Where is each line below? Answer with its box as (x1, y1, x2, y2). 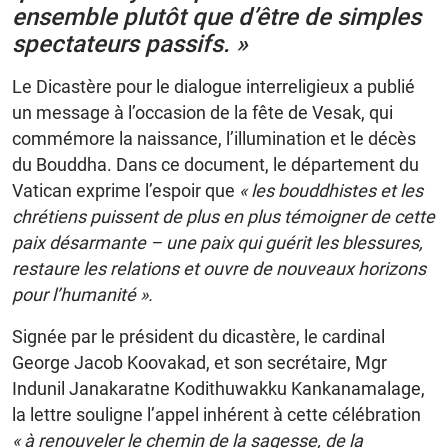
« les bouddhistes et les (239, 179, 423, 201)
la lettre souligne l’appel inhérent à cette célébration (12, 403, 421, 425)
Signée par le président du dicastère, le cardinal (12, 325, 385, 347)
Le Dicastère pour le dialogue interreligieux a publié (12, 75, 415, 97)
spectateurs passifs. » (12, 29, 248, 58)
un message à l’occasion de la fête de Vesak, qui (12, 101, 393, 123)
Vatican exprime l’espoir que (12, 179, 239, 201)
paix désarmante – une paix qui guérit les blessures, (12, 231, 423, 253)
